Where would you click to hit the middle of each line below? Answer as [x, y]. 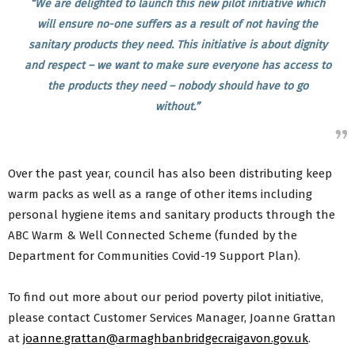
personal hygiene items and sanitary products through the [172, 215]
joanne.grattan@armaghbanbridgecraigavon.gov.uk [166, 339]
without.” [177, 107]
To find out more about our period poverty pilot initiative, [166, 298]
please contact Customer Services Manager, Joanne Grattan [172, 318]
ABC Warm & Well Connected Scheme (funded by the [153, 236]
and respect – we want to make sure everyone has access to [177, 66]
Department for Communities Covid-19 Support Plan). [154, 256]
